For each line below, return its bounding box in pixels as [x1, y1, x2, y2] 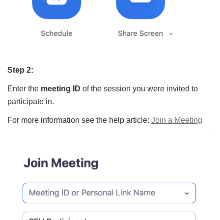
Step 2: [7, 66, 33, 74]
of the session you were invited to [81, 84, 198, 93]
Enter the [7, 84, 41, 93]
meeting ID [41, 84, 81, 93]
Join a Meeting [151, 116, 202, 124]
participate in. [7, 97, 54, 106]
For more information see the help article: [7, 116, 151, 124]
